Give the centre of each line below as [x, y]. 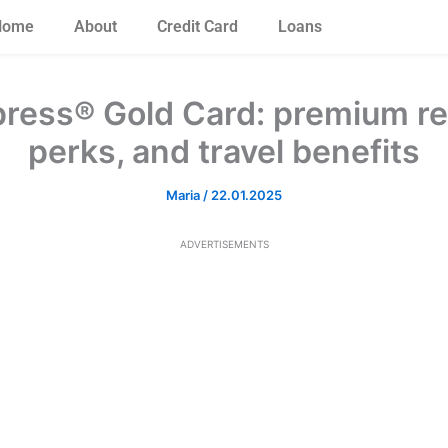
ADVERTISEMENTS [224, 244]
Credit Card [197, 26]
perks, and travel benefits [224, 151]
